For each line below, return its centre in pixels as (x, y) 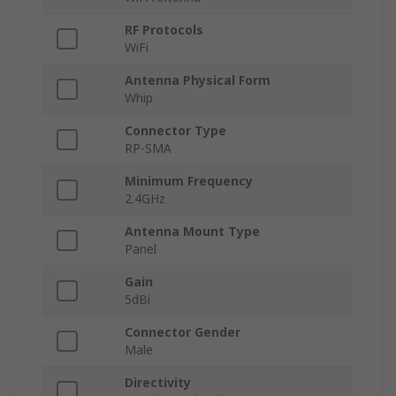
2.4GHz (145, 199)
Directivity (158, 383)
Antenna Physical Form (198, 80)
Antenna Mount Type (192, 232)
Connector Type (175, 131)
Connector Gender (183, 332)
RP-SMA (148, 148)
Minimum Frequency (189, 181)
